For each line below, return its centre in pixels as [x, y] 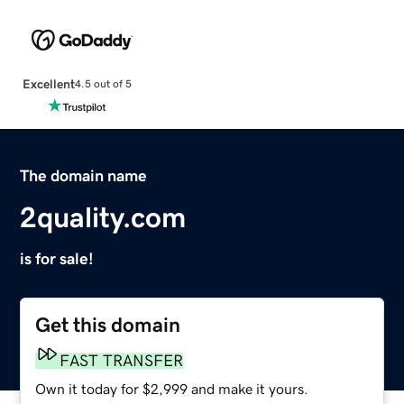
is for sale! [57, 258]
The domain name [84, 175]
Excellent [48, 83]
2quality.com [103, 217]
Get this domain [108, 325]
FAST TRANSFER [122, 360]
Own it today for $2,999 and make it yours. [172, 388]
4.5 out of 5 [103, 84]
